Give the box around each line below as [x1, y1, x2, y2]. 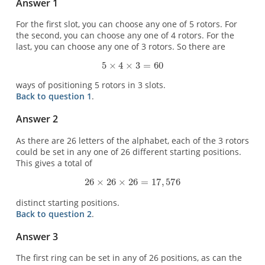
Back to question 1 [15, 91, 92, 102]
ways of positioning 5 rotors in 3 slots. [15, 79, 166, 91]
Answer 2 [15, 112, 58, 126]
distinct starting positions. [15, 196, 119, 208]
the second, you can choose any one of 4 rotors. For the [15, 30, 234, 41]
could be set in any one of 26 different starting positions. [15, 146, 241, 157]
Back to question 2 [15, 208, 92, 219]
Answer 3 [15, 230, 58, 243]
